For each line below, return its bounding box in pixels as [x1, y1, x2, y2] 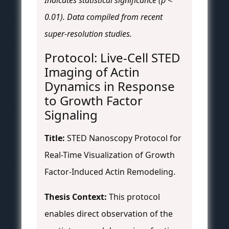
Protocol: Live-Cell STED [44, 49, 180, 66]
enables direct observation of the [44, 208, 173, 220]
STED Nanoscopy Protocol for [65, 132, 181, 144]
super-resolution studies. [44, 28, 132, 40]
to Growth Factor [44, 92, 143, 109]
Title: [44, 132, 65, 144]
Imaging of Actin [44, 63, 140, 81]
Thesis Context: [44, 191, 107, 203]
